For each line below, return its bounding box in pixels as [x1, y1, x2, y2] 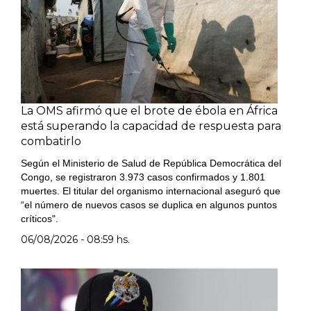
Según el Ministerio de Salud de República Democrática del [21, 158, 281, 169]
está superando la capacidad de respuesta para [21, 119, 281, 133]
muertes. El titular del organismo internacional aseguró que [21, 185, 280, 196]
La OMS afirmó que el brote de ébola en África [21, 104, 278, 117]
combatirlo [21, 135, 81, 148]
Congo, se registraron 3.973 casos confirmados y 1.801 [21, 171, 265, 183]
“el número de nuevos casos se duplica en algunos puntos [21, 199, 277, 210]
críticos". [21, 213, 58, 224]
